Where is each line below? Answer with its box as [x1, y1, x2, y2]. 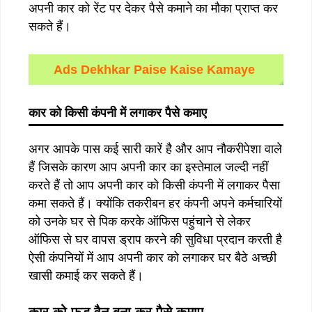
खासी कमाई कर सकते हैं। [29, 268, 143, 283]
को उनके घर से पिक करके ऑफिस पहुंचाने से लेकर [29, 214, 251, 228]
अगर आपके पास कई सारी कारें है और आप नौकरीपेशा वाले [29, 141, 282, 156]
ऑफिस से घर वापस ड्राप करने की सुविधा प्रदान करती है [29, 232, 282, 247]
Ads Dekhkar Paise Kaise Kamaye [54, 62, 258, 77]
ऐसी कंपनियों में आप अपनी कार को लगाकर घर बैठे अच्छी [29, 250, 276, 265]
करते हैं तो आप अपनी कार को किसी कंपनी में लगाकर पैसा [29, 178, 280, 192]
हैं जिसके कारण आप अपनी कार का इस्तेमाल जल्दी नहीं [29, 159, 268, 174]
